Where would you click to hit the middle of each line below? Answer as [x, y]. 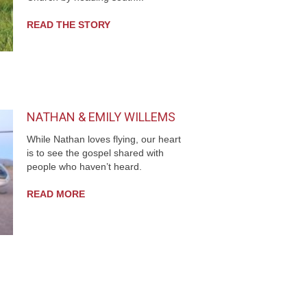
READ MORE [56, 194]
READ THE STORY [69, 25]
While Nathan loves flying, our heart [104, 140]
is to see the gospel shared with [95, 153]
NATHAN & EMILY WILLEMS [101, 116]
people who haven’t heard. [84, 167]
